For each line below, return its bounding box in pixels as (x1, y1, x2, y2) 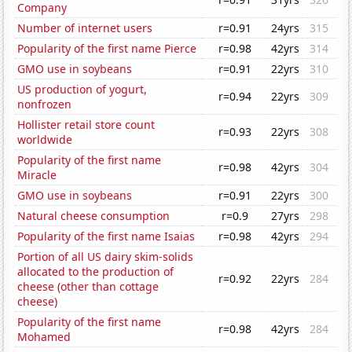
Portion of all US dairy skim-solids (17, 249, 194, 265)
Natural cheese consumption (17, 208, 170, 224)
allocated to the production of (17, 264, 174, 280)
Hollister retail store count (17, 117, 156, 133)
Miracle (17, 167, 57, 183)
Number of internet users (17, 20, 153, 36)
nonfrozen (17, 97, 72, 112)
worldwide (17, 132, 73, 148)
